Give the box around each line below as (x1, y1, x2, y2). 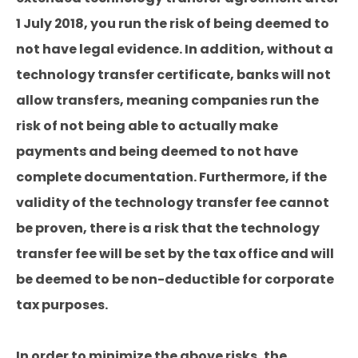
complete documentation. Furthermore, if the (16, 168, 327, 186)
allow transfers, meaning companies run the (16, 91, 319, 109)
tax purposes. (16, 296, 108, 314)
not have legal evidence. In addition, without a (16, 40, 333, 58)
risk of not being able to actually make (16, 117, 278, 135)
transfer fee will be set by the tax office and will (16, 245, 334, 263)
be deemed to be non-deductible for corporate (16, 270, 334, 288)
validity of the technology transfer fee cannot (16, 193, 329, 212)
